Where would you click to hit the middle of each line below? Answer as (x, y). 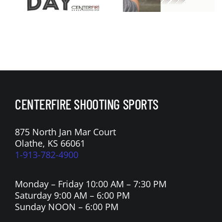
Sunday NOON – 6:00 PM (66, 207)
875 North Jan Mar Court (65, 132)
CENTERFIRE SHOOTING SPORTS (87, 104)
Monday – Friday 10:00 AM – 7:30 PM (90, 184)
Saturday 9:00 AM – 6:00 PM (72, 195)
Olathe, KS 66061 (50, 143)
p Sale (77, 15)
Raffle (193, 36)
